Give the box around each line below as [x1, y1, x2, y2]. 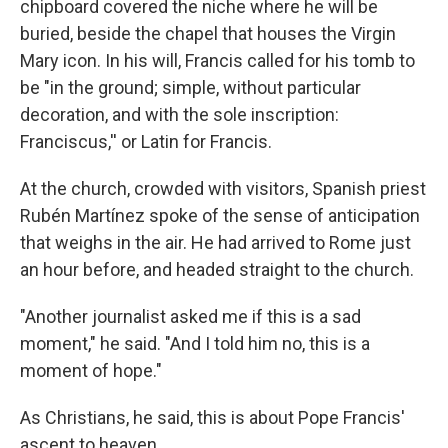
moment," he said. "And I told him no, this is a [20, 333, 370, 354]
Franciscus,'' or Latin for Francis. [20, 131, 272, 152]
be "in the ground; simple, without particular [20, 77, 361, 98]
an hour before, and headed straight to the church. [20, 259, 414, 280]
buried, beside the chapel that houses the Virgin [20, 23, 396, 44]
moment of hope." [20, 360, 162, 381]
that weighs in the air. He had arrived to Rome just [20, 232, 411, 253]
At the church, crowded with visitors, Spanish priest [20, 178, 426, 199]
